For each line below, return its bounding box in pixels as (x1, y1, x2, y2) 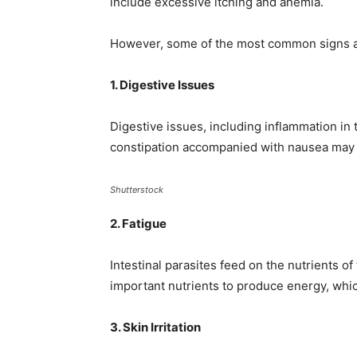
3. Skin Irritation (110, 320, 201, 335)
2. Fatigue (110, 216, 167, 231)
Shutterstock (110, 184, 163, 195)
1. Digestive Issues (110, 77, 214, 92)
